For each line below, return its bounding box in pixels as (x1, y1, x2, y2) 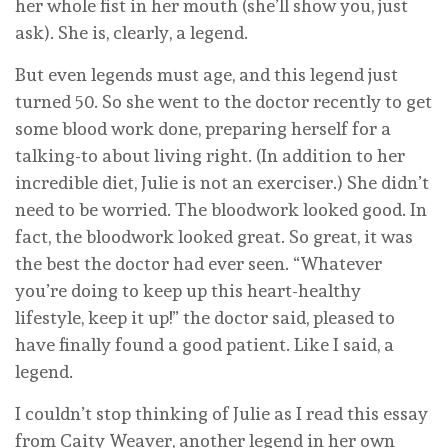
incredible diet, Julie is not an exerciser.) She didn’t (15, 171, 429, 193)
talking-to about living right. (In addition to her (15, 144, 405, 166)
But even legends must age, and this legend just (15, 63, 398, 85)
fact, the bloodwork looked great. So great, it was (15, 225, 413, 247)
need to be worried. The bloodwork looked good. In (15, 198, 427, 220)
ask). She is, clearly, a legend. (15, 21, 252, 43)
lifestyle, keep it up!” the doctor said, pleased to (15, 306, 395, 328)
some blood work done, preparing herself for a (15, 117, 391, 139)
